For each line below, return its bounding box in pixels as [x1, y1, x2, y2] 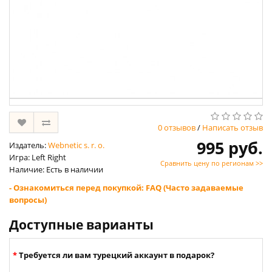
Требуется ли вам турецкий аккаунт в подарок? [19, 250, 214, 261]
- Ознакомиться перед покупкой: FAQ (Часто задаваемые [9, 182, 243, 194]
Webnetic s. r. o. [48, 140, 104, 151]
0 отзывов [158, 122, 195, 134]
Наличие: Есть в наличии [9, 164, 103, 175]
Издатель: [9, 140, 48, 151]
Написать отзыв [202, 122, 263, 134]
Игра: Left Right [9, 152, 66, 163]
